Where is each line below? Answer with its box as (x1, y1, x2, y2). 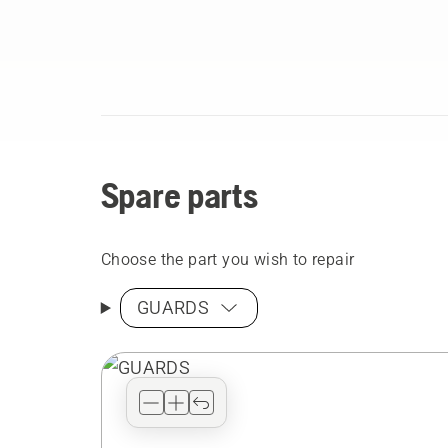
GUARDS (136, 297, 210, 318)
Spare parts (100, 175, 258, 216)
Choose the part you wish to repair (100, 250, 355, 269)
